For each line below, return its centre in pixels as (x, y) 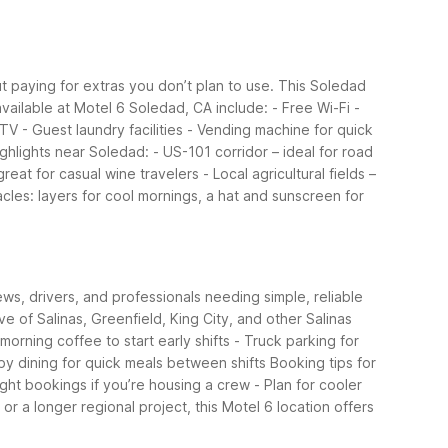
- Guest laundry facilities (102, 130)
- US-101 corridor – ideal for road (263, 152)
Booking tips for (323, 363)
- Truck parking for (296, 341)
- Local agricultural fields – (289, 174)
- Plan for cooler (308, 385)
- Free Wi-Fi (311, 108)
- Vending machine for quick (280, 130)
